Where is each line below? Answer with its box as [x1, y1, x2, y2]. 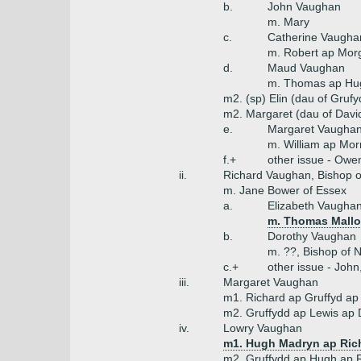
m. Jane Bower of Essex [223, 184, 346, 197]
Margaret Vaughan [223, 276, 318, 288]
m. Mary [268, 15, 309, 28]
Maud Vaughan [268, 61, 345, 74]
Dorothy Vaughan [268, 230, 356, 243]
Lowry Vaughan [223, 322, 302, 334]
